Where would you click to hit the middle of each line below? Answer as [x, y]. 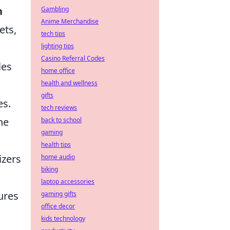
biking [50, 169]
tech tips [53, 34]
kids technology [63, 218]
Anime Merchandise [70, 21]
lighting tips [57, 46]
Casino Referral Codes [73, 58]
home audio [58, 157]
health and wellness [69, 83]
